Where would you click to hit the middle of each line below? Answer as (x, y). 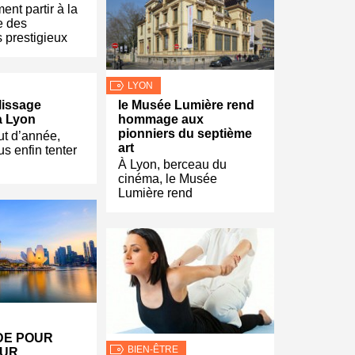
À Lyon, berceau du (172, 164)
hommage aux (161, 119)
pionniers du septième (185, 134)
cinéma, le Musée (168, 179)
